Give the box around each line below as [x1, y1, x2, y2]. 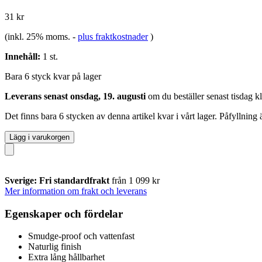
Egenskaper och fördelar [5, 207, 123, 220]
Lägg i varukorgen [9, 132, 70, 142]
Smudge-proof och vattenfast [28, 231, 135, 242]
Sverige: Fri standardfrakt [5, 175, 112, 185]
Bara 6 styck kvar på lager [5, 71, 101, 81]
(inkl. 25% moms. [5, 31, 73, 42]
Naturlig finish [28, 242, 81, 252]
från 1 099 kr [112, 175, 160, 185]
